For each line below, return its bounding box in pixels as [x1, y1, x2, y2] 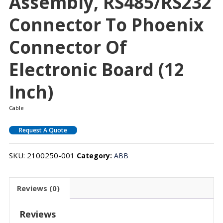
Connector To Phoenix [8, 13, 204, 37]
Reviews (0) [16, 183, 60, 193]
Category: [76, 151, 114, 161]
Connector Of [8, 35, 127, 59]
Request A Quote [18, 126, 67, 135]
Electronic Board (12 [8, 58, 184, 82]
